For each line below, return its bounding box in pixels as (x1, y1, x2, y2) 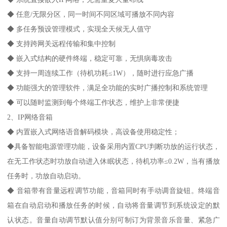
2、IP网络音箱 (7, 112, 53, 121)
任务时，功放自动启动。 (7, 171, 86, 180)
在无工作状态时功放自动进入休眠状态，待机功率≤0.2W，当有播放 (7, 157, 220, 165)
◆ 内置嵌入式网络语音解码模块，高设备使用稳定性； (7, 127, 180, 136)
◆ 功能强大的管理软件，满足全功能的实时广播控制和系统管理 (7, 83, 208, 92)
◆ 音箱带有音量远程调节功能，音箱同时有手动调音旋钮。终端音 (7, 186, 220, 195)
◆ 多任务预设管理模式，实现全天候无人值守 (7, 24, 152, 33)
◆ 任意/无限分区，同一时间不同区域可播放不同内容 (7, 10, 175, 18)
